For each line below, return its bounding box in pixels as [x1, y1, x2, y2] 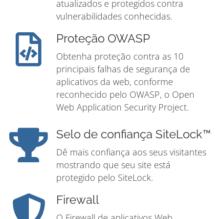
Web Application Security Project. [56, 101, 189, 113]
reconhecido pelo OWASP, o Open [56, 88, 195, 101]
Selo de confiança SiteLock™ [56, 128, 211, 142]
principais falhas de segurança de [56, 63, 190, 75]
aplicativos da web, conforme [56, 76, 173, 88]
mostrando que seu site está [56, 159, 171, 171]
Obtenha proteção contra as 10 [56, 50, 183, 63]
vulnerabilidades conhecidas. [56, 10, 172, 22]
